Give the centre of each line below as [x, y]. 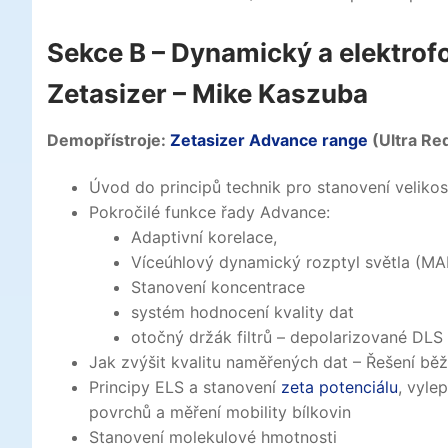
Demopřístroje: [108, 139]
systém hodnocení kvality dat [242, 312]
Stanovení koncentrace [217, 287]
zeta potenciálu [339, 387]
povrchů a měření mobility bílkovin [219, 412]
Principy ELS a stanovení [184, 387]
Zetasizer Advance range [269, 139]
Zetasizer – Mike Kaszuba [207, 93]
